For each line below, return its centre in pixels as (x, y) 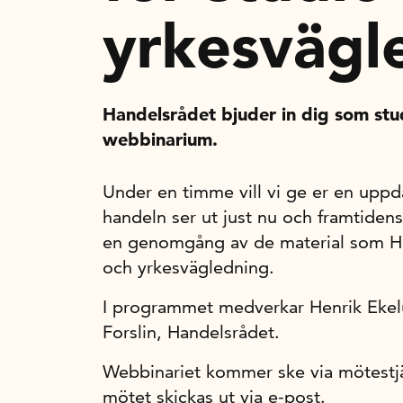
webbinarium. (160, 139)
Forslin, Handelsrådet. (191, 332)
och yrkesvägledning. (188, 267)
